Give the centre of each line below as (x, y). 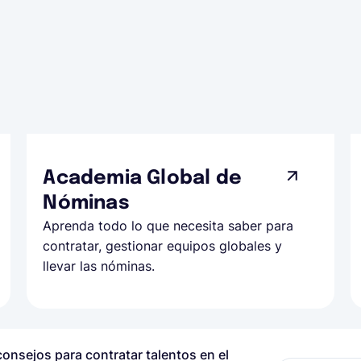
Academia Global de (142, 178)
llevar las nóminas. (99, 266)
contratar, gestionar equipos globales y (163, 246)
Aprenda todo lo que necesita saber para (168, 226)
